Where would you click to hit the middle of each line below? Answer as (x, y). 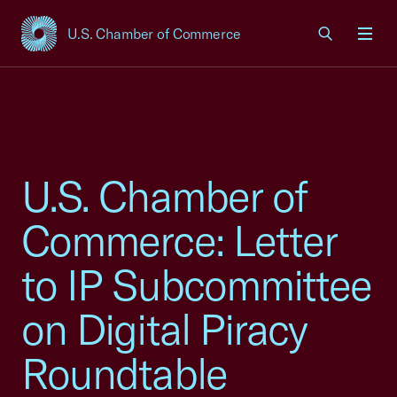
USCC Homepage (78, 43)
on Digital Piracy (164, 329)
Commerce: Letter (179, 240)
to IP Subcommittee (197, 284)
